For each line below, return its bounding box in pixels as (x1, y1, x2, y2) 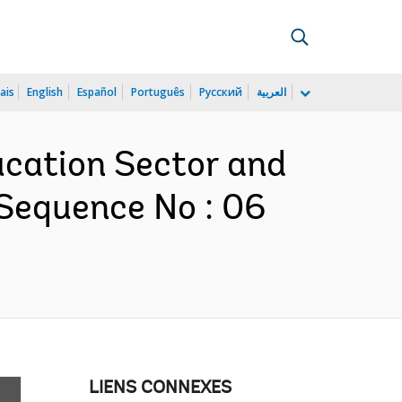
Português (131, 84, 185, 100)
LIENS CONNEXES (88, 380, 232, 398)
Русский (199, 84, 242, 100)
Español (77, 84, 117, 100)
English (27, 84, 63, 100)
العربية (257, 84, 286, 100)
